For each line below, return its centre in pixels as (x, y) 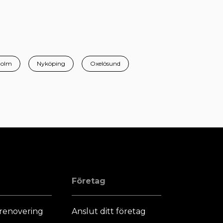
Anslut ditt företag (109, 211)
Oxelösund (105, 63)
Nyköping (51, 63)
